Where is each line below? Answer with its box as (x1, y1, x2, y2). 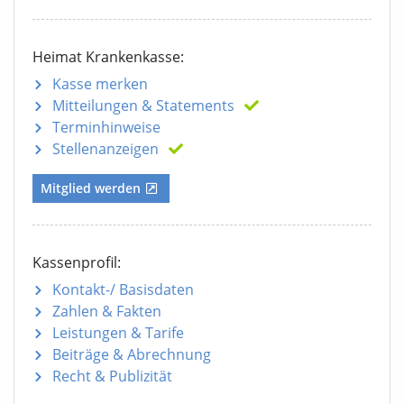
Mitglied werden (41, 179, 141, 197)
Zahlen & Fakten (52, 301, 161, 322)
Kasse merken (52, 74, 148, 95)
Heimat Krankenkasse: (32, 47, 184, 68)
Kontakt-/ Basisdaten (52, 280, 194, 300)
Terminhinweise (52, 117, 161, 138)
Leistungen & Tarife (52, 323, 184, 344)
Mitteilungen (52, 96, 138, 116)
